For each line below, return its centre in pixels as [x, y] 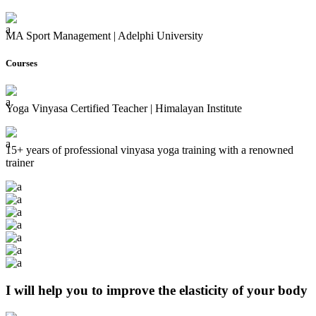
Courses [22, 63]
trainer [20, 163]
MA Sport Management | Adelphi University [104, 35]
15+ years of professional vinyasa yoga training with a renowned [150, 150]
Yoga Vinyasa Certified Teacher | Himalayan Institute [124, 109]
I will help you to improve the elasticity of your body [157, 291]
